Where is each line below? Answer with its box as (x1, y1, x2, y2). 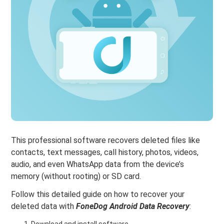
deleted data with (11, 201, 76, 211)
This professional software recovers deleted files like (11, 135, 200, 145)
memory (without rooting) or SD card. (11, 171, 141, 181)
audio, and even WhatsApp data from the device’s (11, 159, 184, 169)
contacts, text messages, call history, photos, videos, (11, 147, 199, 157)
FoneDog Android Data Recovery (76, 201, 190, 211)
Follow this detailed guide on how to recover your (11, 189, 185, 199)
